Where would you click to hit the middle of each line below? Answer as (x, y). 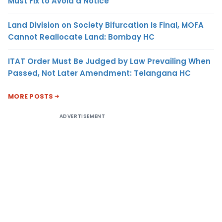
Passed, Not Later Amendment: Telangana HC (99, 73)
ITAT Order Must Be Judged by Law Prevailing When (109, 61)
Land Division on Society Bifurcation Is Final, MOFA (106, 25)
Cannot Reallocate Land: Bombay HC (81, 37)
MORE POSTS (31, 97)
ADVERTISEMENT (82, 116)
